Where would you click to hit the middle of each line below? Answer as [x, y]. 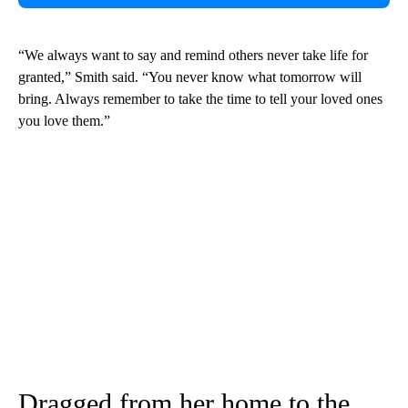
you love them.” [64, 120]
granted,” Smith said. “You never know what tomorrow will [190, 76]
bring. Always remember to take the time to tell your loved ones [200, 98]
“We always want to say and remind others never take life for [193, 55]
